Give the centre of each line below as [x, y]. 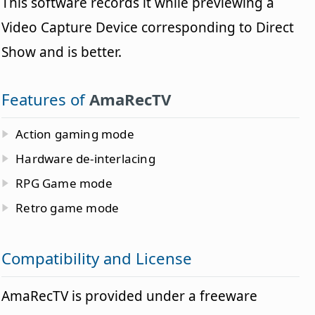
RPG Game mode [64, 184]
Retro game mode [67, 208]
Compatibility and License [97, 259]
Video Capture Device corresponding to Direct [148, 28]
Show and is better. [62, 52]
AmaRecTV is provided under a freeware [130, 296]
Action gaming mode [75, 134]
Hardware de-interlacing [85, 159]
